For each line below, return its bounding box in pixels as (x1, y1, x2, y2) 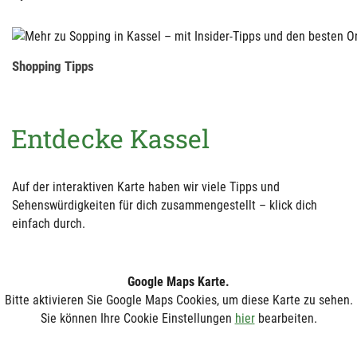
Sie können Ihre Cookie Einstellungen (40, 310, 235, 326)
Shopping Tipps (12, 57, 94, 74)
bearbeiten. (254, 310, 317, 326)
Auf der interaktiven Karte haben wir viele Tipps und (12, 178, 280, 194)
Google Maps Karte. (127, 273, 229, 289)
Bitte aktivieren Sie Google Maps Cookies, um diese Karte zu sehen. (4, 292, 353, 308)
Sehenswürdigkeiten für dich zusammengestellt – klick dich (12, 197, 317, 213)
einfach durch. (12, 215, 85, 231)
